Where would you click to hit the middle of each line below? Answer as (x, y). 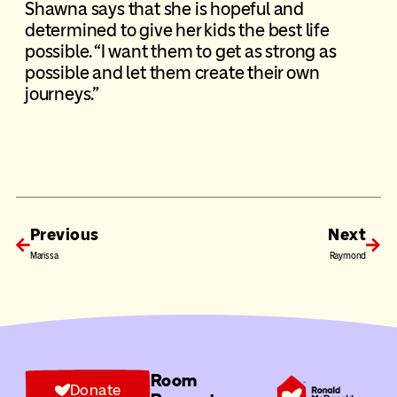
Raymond (348, 256)
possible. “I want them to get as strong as (180, 52)
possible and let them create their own (172, 73)
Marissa (44, 256)
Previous (64, 235)
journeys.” (62, 94)
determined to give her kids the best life (177, 31)
